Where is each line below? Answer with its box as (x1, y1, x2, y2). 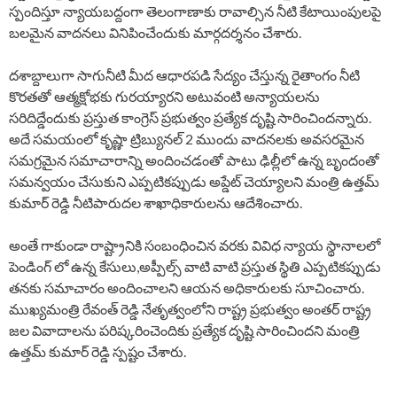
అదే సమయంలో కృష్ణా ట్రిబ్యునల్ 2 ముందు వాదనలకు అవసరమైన (9, 130, 364, 148)
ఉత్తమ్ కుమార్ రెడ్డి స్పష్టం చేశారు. (9, 343, 186, 361)
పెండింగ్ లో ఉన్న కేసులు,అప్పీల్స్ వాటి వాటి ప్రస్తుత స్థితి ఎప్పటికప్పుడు (9, 258, 381, 276)
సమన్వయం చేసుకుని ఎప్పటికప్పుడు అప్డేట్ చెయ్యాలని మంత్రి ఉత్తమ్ (9, 173, 379, 191)
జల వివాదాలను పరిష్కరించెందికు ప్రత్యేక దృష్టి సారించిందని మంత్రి (9, 322, 360, 339)
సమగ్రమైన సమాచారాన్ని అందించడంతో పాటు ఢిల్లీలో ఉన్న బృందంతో (9, 152, 379, 169)
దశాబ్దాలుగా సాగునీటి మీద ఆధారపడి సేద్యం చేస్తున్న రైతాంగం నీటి (9, 66, 360, 84)
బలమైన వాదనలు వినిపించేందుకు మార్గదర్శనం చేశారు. (9, 24, 301, 42)
